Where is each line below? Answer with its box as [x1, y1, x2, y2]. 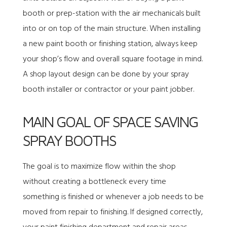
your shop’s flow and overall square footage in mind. [22, 52, 203, 66]
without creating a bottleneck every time [22, 175, 166, 188]
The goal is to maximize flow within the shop [22, 160, 176, 173]
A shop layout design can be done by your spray [22, 67, 189, 81]
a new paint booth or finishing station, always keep [22, 37, 198, 51]
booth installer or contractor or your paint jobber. [22, 83, 194, 96]
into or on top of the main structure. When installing [22, 22, 201, 35]
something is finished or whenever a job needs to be [22, 190, 204, 204]
